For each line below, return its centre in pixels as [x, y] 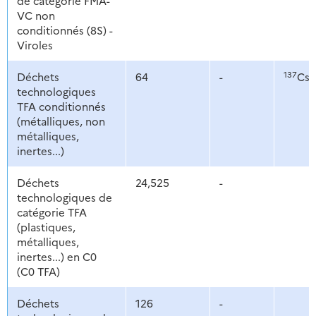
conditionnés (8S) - [65, 30]
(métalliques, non [61, 121]
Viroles [35, 45]
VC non [36, 16]
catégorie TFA [51, 212]
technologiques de [64, 197]
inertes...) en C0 [56, 257]
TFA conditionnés [61, 107]
